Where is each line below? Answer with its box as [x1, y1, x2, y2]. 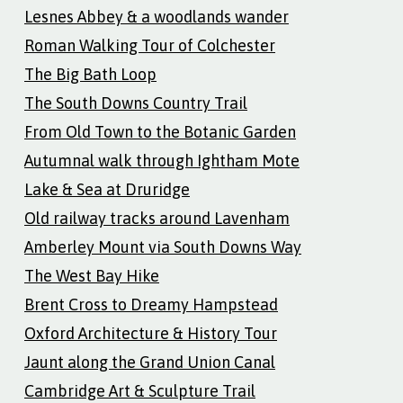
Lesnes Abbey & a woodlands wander [24, 6, 289, 26]
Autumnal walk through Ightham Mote [24, 150, 300, 170]
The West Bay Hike [24, 265, 159, 285]
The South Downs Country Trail [24, 93, 247, 112]
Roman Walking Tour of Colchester [24, 35, 275, 55]
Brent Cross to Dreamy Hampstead [24, 294, 278, 314]
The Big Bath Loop [24, 64, 157, 84]
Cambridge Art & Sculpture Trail [24, 381, 255, 400]
